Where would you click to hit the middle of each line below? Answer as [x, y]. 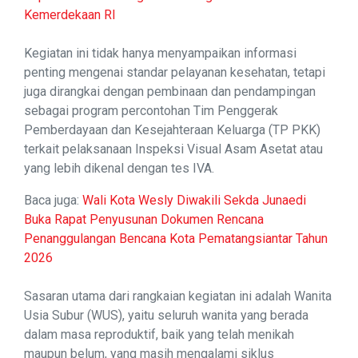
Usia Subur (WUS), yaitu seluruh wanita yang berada [166, 316]
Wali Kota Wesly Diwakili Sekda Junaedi [194, 201]
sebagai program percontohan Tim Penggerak [151, 111]
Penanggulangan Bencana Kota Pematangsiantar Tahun [176, 239]
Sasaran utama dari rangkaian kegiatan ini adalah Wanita [178, 296]
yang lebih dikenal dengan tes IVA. [119, 169]
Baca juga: [53, 201]
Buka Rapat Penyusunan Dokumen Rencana [144, 220]
